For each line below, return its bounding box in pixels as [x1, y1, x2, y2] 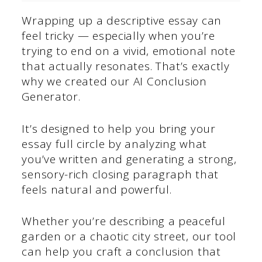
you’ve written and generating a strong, [22, 151, 237, 167]
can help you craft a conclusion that [22, 244, 221, 260]
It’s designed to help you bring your [22, 120, 216, 136]
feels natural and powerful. [22, 181, 172, 197]
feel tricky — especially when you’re [22, 28, 215, 44]
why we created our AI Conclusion [22, 74, 207, 89]
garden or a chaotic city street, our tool [22, 229, 237, 244]
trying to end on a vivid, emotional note [22, 43, 236, 59]
